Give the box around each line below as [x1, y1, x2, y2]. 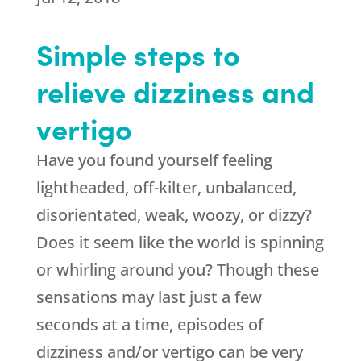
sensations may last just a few [35, 286, 262, 308]
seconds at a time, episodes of [35, 313, 263, 335]
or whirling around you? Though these [35, 259, 319, 280]
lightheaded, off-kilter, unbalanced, [35, 176, 297, 198]
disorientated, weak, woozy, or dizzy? [35, 204, 312, 226]
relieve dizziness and [35, 71, 314, 110]
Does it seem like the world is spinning [35, 231, 324, 253]
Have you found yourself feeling [35, 149, 272, 171]
